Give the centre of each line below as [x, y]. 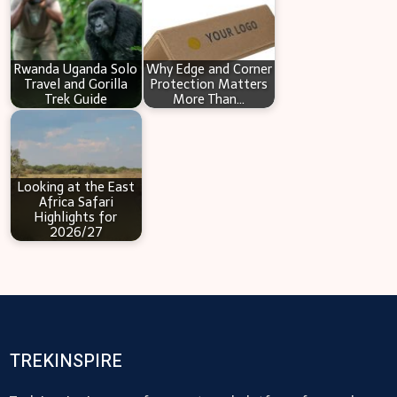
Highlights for [76, 217]
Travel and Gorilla [76, 84]
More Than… [209, 99]
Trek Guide [76, 99]
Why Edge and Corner [209, 69]
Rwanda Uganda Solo [76, 69]
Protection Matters [209, 84]
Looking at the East [76, 187]
